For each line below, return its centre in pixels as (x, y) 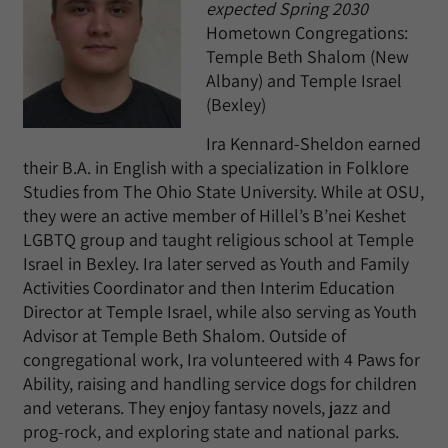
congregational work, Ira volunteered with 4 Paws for (221, 359)
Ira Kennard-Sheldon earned (313, 143)
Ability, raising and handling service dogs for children (220, 383)
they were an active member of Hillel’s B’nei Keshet (214, 215)
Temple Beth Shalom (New (307, 56)
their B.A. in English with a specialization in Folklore (216, 167)
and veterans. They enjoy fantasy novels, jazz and (207, 407)
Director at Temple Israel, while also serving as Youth (220, 311)
